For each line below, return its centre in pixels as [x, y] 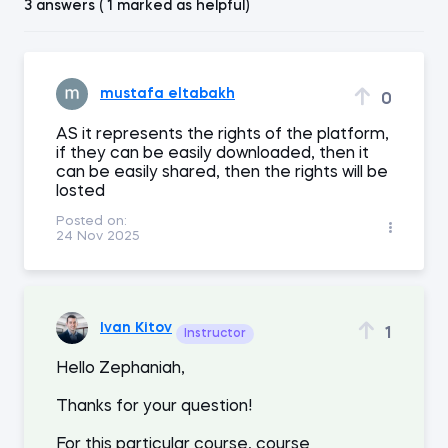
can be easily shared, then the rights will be [222, 173]
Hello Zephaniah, [120, 369]
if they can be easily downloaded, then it [212, 154]
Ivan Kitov [136, 327]
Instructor [215, 334]
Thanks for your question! [154, 407]
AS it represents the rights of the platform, [222, 135]
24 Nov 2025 [98, 236]
